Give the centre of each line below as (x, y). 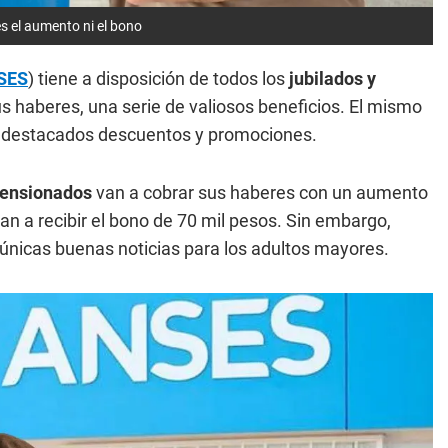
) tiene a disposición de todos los (158, 78)
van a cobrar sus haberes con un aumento (260, 192)
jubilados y (332, 78)
